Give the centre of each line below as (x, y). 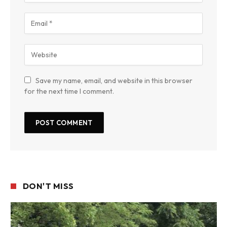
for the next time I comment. (69, 91)
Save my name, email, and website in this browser (114, 81)
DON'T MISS (48, 186)
